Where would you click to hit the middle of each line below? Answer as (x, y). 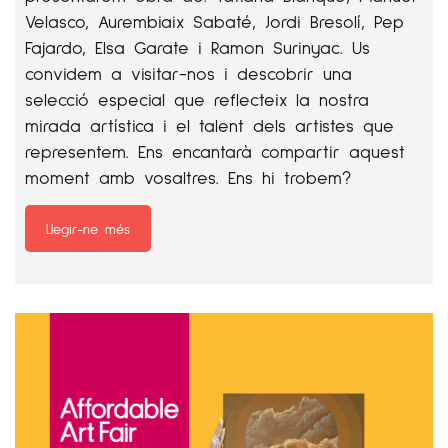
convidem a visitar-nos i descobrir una (188, 73)
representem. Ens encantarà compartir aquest (215, 151)
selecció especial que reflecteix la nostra (197, 99)
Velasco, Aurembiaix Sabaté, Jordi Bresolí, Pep (214, 21)
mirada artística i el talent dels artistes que (209, 125)
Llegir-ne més (88, 228)
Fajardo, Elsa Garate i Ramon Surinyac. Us (197, 47)
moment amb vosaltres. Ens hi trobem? (188, 177)
